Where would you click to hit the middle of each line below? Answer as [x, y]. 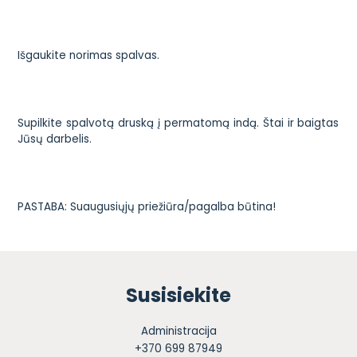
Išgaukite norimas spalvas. [89, 56]
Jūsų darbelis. [55, 139]
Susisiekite [178, 296]
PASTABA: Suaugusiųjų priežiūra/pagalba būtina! [147, 206]
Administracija [178, 331]
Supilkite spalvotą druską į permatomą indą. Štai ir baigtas [178, 123]
